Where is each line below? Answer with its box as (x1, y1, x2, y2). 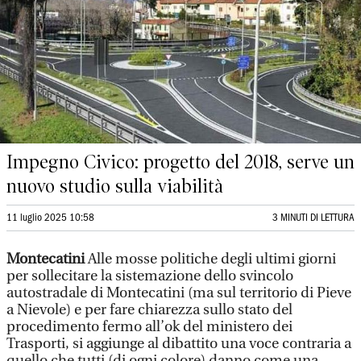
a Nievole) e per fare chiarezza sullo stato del (6, 301, 293, 318)
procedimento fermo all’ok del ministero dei (6, 318, 293, 335)
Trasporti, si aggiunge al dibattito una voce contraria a (6, 335, 351, 352)
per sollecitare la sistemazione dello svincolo (6, 268, 293, 284)
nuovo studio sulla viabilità (6, 175, 223, 197)
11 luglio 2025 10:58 (6, 214, 94, 222)
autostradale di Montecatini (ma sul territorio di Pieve (6, 284, 351, 301)
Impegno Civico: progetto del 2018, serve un (6, 151, 355, 173)
